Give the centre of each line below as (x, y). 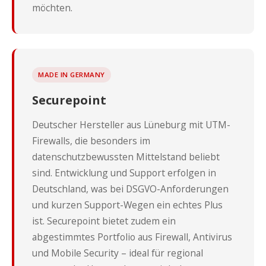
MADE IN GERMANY (72, 75)
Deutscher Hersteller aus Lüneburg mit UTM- (131, 125)
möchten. (52, 8)
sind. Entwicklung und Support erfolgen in (124, 173)
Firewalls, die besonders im (91, 141)
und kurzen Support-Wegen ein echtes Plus (127, 205)
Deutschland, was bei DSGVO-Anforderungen (130, 189)
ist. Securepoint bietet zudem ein (104, 221)
